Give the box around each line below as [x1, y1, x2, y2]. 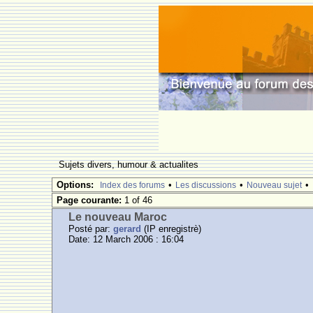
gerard [113, 224, 142, 234]
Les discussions [175, 180, 237, 190]
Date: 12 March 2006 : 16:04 [68, 234, 184, 245]
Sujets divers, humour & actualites [59, 159, 202, 170]
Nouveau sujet [247, 180, 303, 190]
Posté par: [68, 224, 114, 234]
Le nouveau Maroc [68, 211, 168, 223]
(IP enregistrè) [141, 224, 202, 234]
